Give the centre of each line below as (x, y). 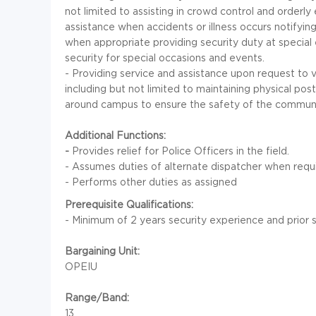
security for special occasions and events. (165, 58)
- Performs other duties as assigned (151, 182)
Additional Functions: (115, 135)
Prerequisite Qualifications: (129, 205)
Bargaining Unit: (102, 251)
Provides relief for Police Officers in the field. (181, 151)
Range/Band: (97, 298)
